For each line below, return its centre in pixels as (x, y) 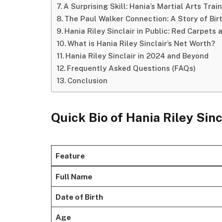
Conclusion (87, 80)
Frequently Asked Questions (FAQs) (131, 68)
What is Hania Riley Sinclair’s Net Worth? (141, 43)
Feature (70, 155)
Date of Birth (79, 196)
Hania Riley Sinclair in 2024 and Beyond (137, 55)
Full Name (74, 176)
